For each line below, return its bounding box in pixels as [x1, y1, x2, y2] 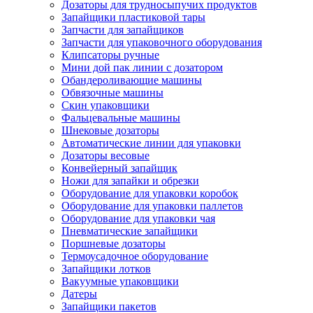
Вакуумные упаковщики [61, 275, 179, 287]
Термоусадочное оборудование [61, 250, 208, 262]
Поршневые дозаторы [61, 238, 166, 249]
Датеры [61, 288, 97, 300]
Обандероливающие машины [61, 74, 202, 86]
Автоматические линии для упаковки [61, 137, 241, 149]
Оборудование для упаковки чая [61, 212, 215, 224]
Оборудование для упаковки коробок [61, 187, 238, 199]
